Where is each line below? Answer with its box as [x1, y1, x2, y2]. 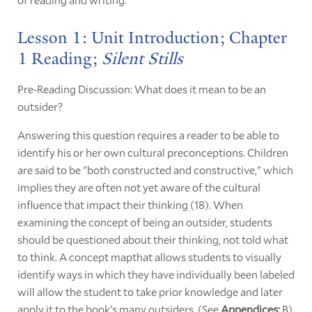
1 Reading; [17, 47, 102, 69]
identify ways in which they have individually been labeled [17, 266, 295, 281]
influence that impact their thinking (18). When [17, 196, 243, 212]
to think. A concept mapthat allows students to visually [17, 249, 281, 264]
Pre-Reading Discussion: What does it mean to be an [17, 81, 266, 96]
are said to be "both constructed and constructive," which [17, 162, 293, 177]
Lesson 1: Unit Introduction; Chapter [17, 26, 287, 48]
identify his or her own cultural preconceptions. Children [17, 144, 288, 159]
